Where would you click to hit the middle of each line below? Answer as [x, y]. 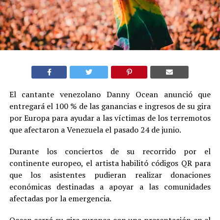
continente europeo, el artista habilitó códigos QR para [110, 163]
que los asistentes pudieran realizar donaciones [110, 175]
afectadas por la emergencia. [60, 198]
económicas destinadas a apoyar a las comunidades [110, 186]
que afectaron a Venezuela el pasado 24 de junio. [95, 129]
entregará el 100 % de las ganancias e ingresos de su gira [110, 106]
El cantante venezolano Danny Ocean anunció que [110, 94]
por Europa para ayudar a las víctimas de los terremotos [110, 118]
